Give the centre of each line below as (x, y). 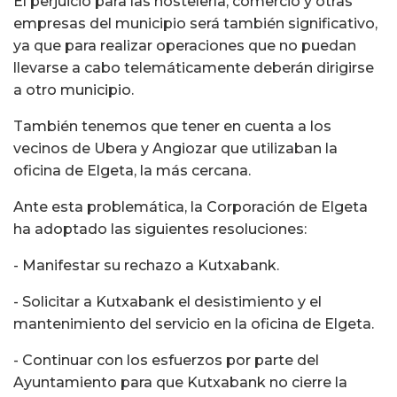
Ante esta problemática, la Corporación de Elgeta (191, 207)
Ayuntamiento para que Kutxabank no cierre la (180, 383)
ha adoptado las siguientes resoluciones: (160, 230)
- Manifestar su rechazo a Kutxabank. (146, 266)
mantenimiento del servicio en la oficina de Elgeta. (194, 324)
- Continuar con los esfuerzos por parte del (166, 361)
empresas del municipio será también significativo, (195, 24)
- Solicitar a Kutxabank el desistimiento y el (167, 302)
